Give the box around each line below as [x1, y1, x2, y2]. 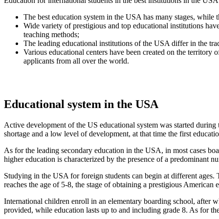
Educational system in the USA [4, 98, 158, 111]
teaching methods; [23, 30, 79, 39]
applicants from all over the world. [23, 56, 129, 65]
